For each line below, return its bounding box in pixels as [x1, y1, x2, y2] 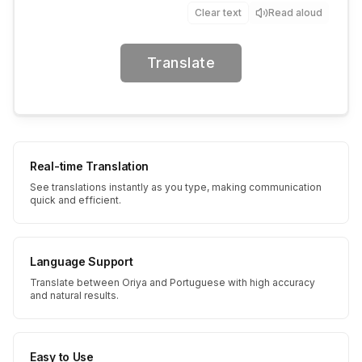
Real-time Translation [30, 159, 149, 173]
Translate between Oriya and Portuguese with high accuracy [30, 276, 315, 288]
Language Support [30, 255, 133, 268]
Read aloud [268, 6, 322, 19]
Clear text [195, 6, 242, 19]
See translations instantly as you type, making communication [30, 181, 322, 193]
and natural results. [30, 289, 119, 301]
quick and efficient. [30, 194, 121, 206]
